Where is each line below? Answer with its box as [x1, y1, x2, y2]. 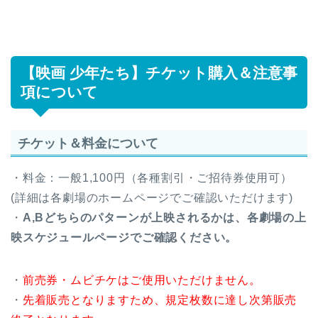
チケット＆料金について [18, 136, 158, 151]
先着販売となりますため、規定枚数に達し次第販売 [22, 294, 297, 307]
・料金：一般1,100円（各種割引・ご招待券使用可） [11, 172, 292, 185]
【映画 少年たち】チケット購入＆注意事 [21, 65, 297, 82]
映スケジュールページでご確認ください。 [11, 231, 238, 244]
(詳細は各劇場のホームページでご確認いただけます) [11, 192, 293, 204]
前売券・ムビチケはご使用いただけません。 [22, 274, 261, 287]
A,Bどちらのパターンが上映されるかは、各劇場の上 [22, 212, 307, 224]
